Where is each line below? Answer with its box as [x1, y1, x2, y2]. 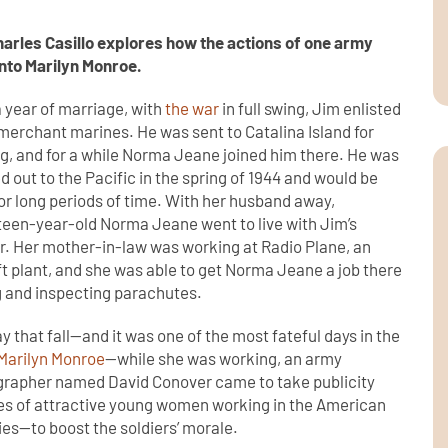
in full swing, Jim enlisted [219, 98, 402, 119]
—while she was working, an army [105, 348, 343, 369]
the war [165, 98, 220, 119]
